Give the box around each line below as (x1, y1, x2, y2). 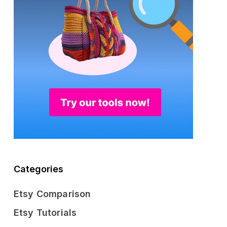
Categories (14, 163, 63, 174)
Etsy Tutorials (14, 207, 77, 218)
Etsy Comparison (14, 188, 91, 199)
